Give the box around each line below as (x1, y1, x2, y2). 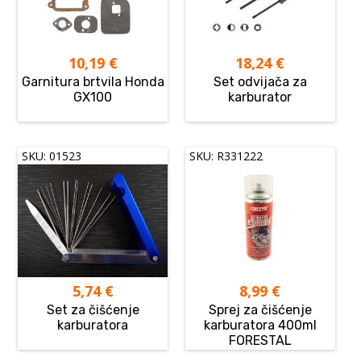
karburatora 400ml (203, 317, 317, 333)
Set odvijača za (213, 74, 307, 90)
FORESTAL (228, 332, 292, 348)
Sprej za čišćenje (208, 301, 312, 317)
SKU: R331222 (189, 148, 263, 164)
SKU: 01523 (22, 148, 82, 164)
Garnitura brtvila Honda (21, 74, 164, 90)
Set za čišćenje (46, 301, 139, 317)
